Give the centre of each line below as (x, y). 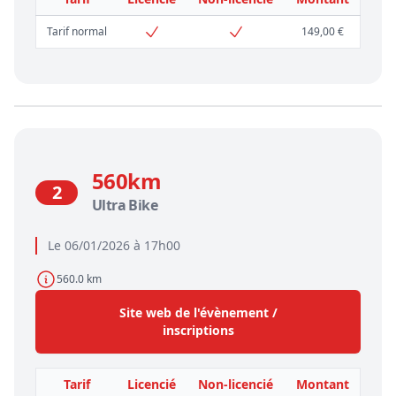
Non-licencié (236, 384)
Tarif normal (77, 31)
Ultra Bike (125, 205)
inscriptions (198, 330)
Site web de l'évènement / (198, 312)
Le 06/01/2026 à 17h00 (114, 245)
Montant (323, 384)
